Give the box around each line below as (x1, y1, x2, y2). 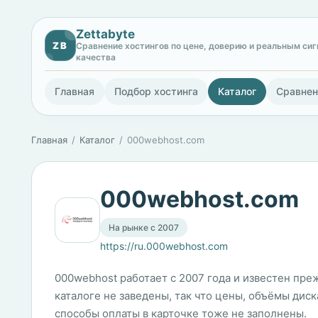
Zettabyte (76, 27, 135, 41)
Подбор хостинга (114, 85, 198, 97)
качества (76, 52, 116, 62)
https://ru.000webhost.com (100, 240, 228, 252)
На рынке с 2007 (109, 222, 179, 233)
